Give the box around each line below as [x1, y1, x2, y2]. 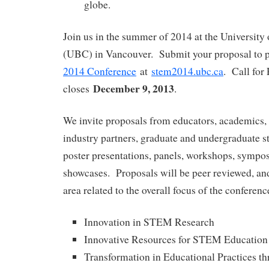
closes [63, 82, 93, 96]
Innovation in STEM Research [84, 214, 214, 229]
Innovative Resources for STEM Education [84, 232, 268, 246]
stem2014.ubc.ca [151, 64, 223, 79]
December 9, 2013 [93, 80, 174, 97]
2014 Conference [63, 64, 136, 79]
